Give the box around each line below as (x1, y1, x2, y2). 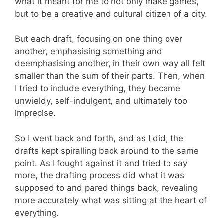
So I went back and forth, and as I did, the (15, 133, 183, 143)
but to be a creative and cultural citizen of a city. (15, 8, 207, 19)
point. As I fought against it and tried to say (15, 158, 187, 168)
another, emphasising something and (15, 46, 162, 56)
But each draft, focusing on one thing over (15, 34, 182, 44)
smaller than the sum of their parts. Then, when (15, 71, 205, 81)
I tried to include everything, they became (15, 83, 180, 93)
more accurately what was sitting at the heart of (15, 195, 207, 205)
